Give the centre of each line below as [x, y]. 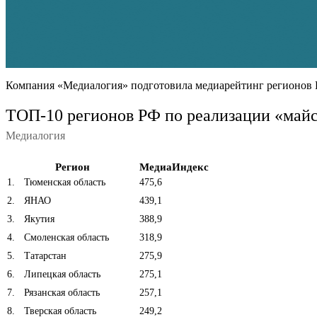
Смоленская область [65, 237]
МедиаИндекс [174, 167]
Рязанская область [60, 292]
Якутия [38, 219]
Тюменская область [63, 182]
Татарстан [44, 255]
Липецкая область [61, 274]
